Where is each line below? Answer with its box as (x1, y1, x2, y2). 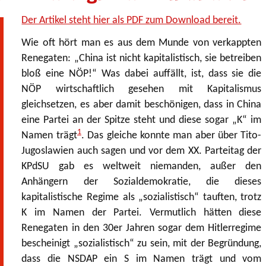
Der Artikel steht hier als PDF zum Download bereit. (21, 15, 242, 27)
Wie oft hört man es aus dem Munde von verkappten (21, 37, 262, 49)
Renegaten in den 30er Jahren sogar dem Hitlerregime (21, 222, 262, 234)
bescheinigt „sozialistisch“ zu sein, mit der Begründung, (21, 237, 262, 249)
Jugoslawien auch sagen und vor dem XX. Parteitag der (21, 145, 262, 157)
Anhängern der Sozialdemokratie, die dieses (21, 176, 262, 188)
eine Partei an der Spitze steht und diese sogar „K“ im (21, 114, 262, 126)
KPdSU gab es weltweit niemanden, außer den (21, 160, 262, 172)
